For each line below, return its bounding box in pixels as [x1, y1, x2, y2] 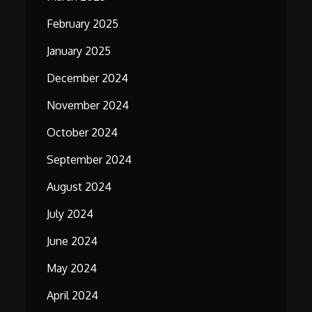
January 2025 [47, 44, 111, 58]
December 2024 [47, 71, 129, 86]
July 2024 [47, 207, 94, 221]
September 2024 [47, 153, 132, 167]
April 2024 [47, 288, 99, 303]
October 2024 [47, 125, 118, 140]
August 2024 [47, 180, 112, 194]
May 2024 [47, 261, 97, 276]
